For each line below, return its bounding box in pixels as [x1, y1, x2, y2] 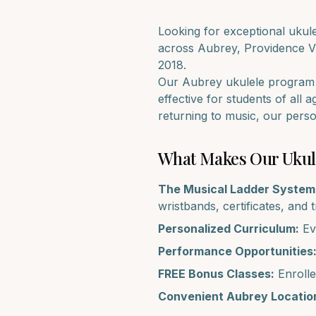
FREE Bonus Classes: [158, 267, 274, 281]
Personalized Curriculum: [158, 221, 299, 236]
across [158, 41, 197, 55]
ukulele [226, 75, 265, 89]
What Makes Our [158, 147, 282, 169]
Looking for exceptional [158, 24, 288, 38]
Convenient [158, 289, 226, 303]
